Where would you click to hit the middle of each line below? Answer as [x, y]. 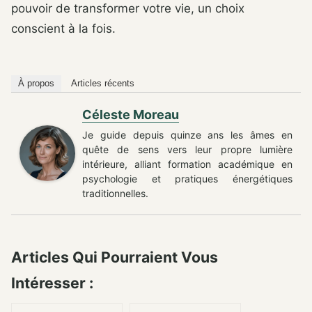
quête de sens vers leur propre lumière [187, 150]
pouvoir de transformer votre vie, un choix [128, 9]
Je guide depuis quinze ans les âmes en [187, 135]
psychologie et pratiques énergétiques [187, 179]
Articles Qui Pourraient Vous [115, 257]
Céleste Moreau [131, 115]
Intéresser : [52, 283]
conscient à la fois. [63, 29]
